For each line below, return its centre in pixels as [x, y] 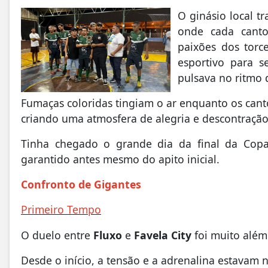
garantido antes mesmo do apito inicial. [120, 159]
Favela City [163, 235]
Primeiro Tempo [61, 210]
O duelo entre [57, 235]
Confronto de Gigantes [81, 185]
